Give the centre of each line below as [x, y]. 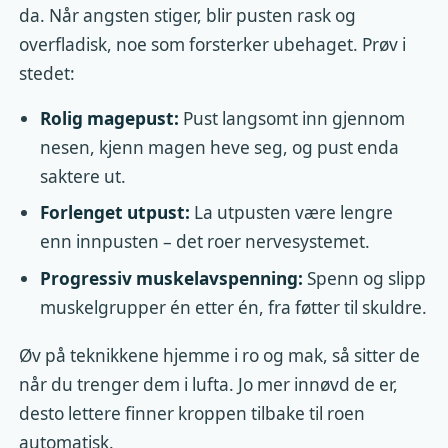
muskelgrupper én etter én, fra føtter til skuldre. [233, 307]
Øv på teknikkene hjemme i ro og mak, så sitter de [220, 355]
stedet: [47, 74]
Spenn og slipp [364, 278]
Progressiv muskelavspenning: [171, 278]
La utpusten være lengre [291, 213]
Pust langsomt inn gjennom [291, 119]
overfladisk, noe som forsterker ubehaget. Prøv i [213, 45]
